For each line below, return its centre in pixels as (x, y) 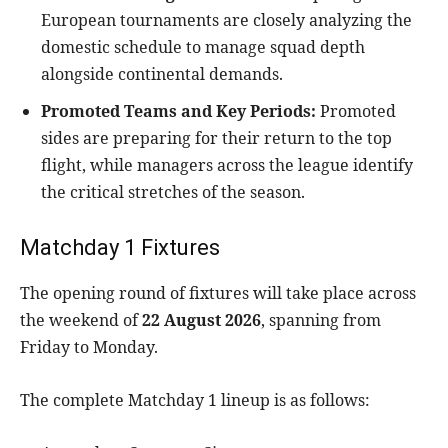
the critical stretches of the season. (173, 192)
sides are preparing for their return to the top (216, 138)
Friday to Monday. (89, 347)
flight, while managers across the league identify (227, 165)
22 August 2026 (201, 320)
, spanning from (321, 320)
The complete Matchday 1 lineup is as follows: (195, 400)
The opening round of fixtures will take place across (218, 293)
